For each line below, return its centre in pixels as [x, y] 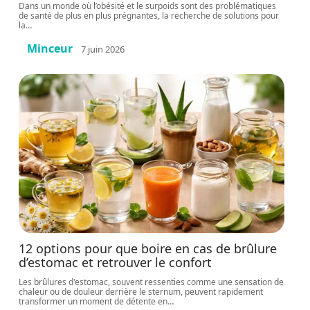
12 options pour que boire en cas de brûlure [148, 248]
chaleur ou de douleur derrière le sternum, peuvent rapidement [141, 292]
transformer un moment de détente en [93, 301]
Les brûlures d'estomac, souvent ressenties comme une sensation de [152, 282]
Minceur [50, 48]
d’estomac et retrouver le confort [116, 262]
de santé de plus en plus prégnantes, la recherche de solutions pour [149, 16]
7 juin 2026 [103, 49]
